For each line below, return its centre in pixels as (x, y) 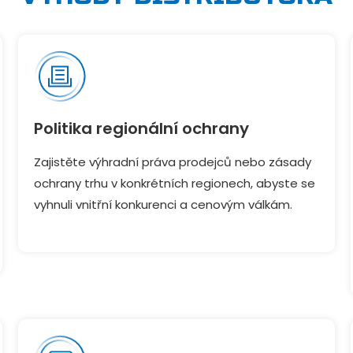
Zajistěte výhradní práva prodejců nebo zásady (173, 162)
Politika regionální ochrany (142, 128)
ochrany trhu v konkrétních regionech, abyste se (175, 183)
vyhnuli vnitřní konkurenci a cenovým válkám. (163, 204)
